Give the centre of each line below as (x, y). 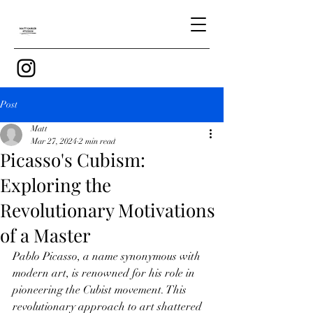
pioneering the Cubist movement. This (101, 290)
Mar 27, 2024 (54, 141)
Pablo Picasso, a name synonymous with (108, 256)
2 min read (97, 141)
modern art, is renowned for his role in (105, 273)
